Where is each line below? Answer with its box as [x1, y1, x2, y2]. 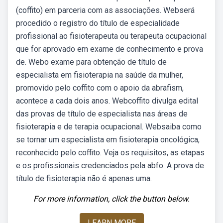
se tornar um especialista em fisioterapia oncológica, [16, 135, 200, 144]
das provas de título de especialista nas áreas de [16, 109, 188, 118]
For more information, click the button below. [33, 194, 190, 204]
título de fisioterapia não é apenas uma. [16, 174, 152, 183]
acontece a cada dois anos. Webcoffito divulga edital [16, 96, 198, 106]
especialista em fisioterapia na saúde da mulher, [16, 70, 183, 80]
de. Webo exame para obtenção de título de [16, 57, 167, 67]
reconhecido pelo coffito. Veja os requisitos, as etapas [16, 148, 205, 157]
